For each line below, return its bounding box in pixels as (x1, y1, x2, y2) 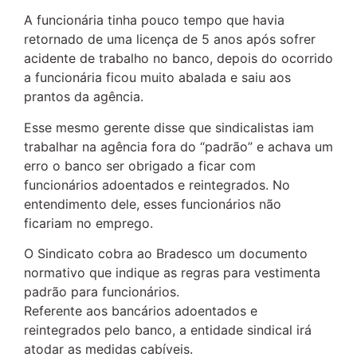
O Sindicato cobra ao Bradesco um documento (24, 245, 308, 261)
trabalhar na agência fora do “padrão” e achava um (24, 138, 333, 155)
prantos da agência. (24, 88, 143, 105)
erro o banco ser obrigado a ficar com (24, 157, 256, 174)
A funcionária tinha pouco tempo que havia (24, 12, 284, 29)
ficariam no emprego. (24, 214, 153, 231)
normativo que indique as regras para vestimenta (24, 264, 320, 280)
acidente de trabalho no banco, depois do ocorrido (24, 50, 333, 67)
